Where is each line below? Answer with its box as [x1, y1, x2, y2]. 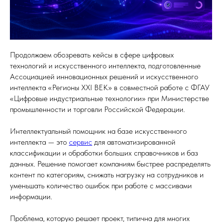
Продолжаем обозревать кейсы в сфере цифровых [10, 50, 174, 59]
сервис [69, 137, 92, 147]
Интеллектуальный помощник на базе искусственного [10, 126, 187, 136]
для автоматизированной [92, 137, 175, 147]
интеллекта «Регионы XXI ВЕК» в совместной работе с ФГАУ [10, 82, 210, 92]
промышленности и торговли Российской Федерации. [10, 104, 185, 114]
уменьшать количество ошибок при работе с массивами [10, 180, 192, 190]
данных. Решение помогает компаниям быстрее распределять [10, 159, 211, 168]
